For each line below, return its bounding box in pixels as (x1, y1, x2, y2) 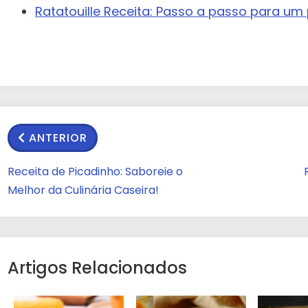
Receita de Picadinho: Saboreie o (8, 164, 183, 180)
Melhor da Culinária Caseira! (8, 182, 159, 199)
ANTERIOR (29, 130, 87, 146)
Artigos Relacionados (8, 256, 187, 280)
